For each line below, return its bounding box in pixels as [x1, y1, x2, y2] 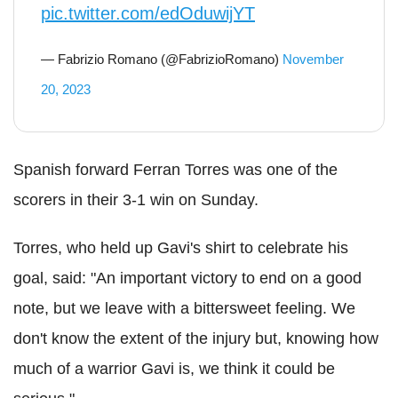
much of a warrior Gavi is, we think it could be [13, 360, 335, 378]
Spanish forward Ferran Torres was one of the [13, 161, 338, 179]
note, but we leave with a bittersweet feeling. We [13, 299, 355, 317]
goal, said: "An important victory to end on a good [13, 269, 362, 287]
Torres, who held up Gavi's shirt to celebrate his [13, 239, 348, 257]
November [283, 52, 344, 67]
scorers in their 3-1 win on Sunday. [13, 191, 259, 209]
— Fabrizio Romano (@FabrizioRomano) [41, 52, 283, 67]
